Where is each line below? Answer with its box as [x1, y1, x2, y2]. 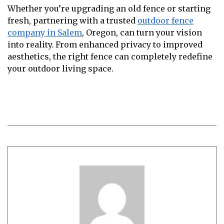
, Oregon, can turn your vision [82, 27, 202, 38]
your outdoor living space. [7, 63, 113, 74]
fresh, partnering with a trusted [7, 15, 137, 26]
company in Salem [7, 27, 82, 38]
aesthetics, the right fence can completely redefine [7, 51, 212, 62]
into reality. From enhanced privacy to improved [7, 39, 202, 50]
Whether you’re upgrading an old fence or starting [7, 3, 210, 14]
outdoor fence [137, 15, 193, 26]
